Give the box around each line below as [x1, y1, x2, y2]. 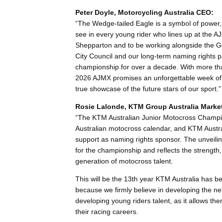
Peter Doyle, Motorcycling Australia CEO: [75, 8, 214, 17]
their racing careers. [75, 208, 138, 216]
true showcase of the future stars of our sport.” [75, 85, 221, 93]
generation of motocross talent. [75, 157, 173, 166]
